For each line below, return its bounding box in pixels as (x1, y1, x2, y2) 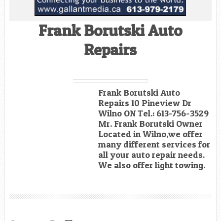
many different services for (98, 139, 210, 149)
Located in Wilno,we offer (98, 128, 203, 139)
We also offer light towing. (98, 159, 205, 170)
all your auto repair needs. (98, 149, 205, 160)
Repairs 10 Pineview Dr (98, 97, 191, 108)
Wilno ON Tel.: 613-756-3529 (98, 108, 209, 118)
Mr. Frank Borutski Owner (98, 118, 203, 129)
